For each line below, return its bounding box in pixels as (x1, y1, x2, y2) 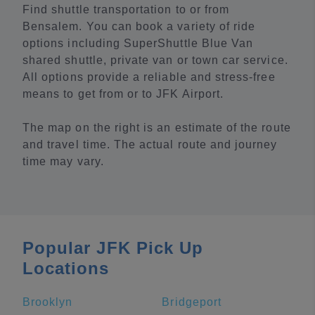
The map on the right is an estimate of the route (22, 122, 291, 134)
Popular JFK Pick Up (22, 238, 204, 257)
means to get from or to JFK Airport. (22, 88, 224, 100)
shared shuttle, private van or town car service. (22, 54, 288, 66)
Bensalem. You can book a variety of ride (22, 20, 256, 32)
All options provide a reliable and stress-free (22, 71, 276, 83)
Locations (22, 259, 110, 278)
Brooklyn (22, 296, 73, 308)
